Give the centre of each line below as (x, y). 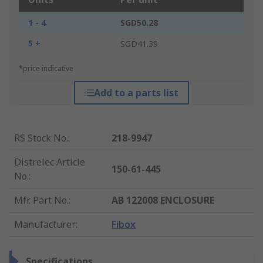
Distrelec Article (50, 162)
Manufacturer (45, 225)
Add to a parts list (136, 93)
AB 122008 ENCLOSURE (163, 200)
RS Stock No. (41, 138)
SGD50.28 (139, 23)
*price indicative (46, 69)
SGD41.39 (139, 44)
